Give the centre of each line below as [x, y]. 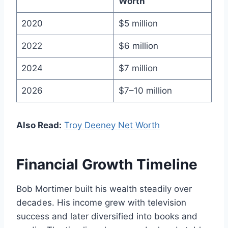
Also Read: [39, 125]
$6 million [138, 46]
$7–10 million [145, 90]
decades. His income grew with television [101, 202]
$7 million [138, 68]
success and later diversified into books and [107, 216]
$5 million [138, 23]
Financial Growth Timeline [107, 164]
